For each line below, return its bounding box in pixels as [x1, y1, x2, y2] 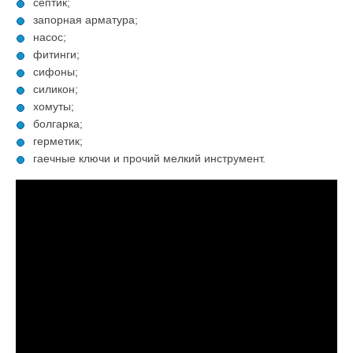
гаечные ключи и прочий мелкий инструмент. [33, 151, 266, 165]
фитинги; [33, 47, 80, 61]
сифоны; [33, 65, 78, 78]
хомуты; [33, 99, 74, 113]
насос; [33, 30, 66, 43]
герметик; [33, 134, 83, 147]
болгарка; [33, 117, 83, 130]
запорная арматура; [33, 13, 138, 26]
